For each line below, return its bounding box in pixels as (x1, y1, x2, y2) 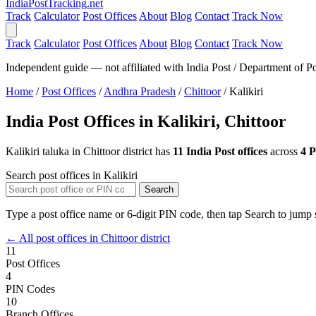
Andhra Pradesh (104, 85, 176, 97)
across (267, 145, 300, 157)
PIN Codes (6, 282, 55, 295)
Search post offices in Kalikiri (6, 169, 138, 181)
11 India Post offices (173, 145, 267, 157)
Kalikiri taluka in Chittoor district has (6, 145, 173, 157)
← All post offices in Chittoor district (6, 231, 170, 244)
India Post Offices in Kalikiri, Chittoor (6, 111, 286, 130)
